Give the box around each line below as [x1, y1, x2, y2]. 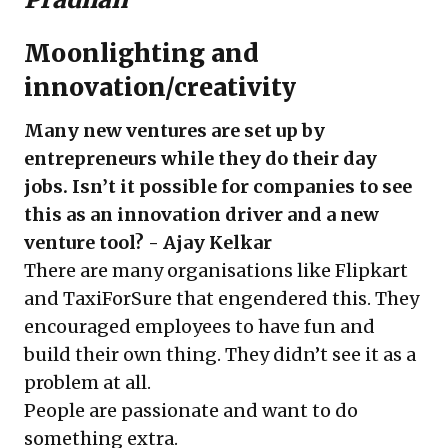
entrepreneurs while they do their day [24, 147, 377, 170]
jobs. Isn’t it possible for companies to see [24, 175, 412, 198]
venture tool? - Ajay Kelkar [24, 231, 272, 254]
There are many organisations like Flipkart [24, 259, 408, 282]
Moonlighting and [24, 38, 259, 69]
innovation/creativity [24, 72, 296, 103]
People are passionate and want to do [24, 399, 358, 422]
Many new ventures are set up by [24, 119, 325, 142]
